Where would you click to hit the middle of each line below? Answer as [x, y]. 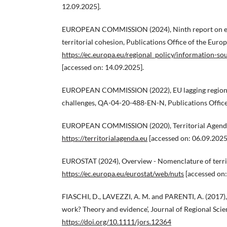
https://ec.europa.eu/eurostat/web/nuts [123, 174]
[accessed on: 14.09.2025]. [103, 67]
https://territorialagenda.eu [105, 138]
